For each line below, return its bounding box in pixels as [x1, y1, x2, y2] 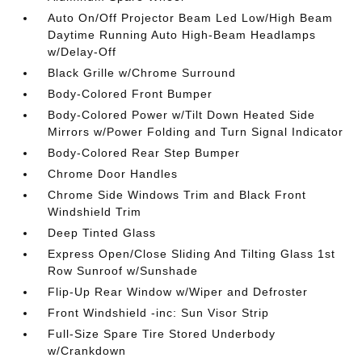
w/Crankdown [48, 343, 127, 357]
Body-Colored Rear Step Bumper [48, 145, 241, 159]
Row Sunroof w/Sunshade [48, 263, 199, 277]
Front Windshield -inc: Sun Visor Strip [48, 305, 270, 319]
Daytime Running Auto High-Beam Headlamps [48, 27, 317, 41]
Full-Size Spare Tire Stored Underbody [48, 326, 276, 340]
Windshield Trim [48, 204, 142, 218]
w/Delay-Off [48, 44, 117, 58]
